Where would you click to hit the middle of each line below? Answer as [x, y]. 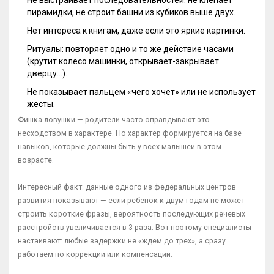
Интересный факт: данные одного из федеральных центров [127, 187]
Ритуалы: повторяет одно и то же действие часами [130, 49]
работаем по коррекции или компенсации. [95, 255]
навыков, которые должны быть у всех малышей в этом [120, 147]
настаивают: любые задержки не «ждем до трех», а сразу [122, 241]
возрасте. [36, 161]
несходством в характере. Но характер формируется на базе [130, 134]
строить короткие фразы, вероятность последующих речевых [131, 214]
